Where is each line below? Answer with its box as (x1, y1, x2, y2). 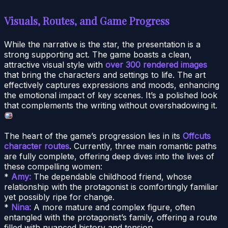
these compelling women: (4, 161, 102, 172)
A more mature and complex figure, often (31, 202, 195, 212)
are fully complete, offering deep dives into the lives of (4, 151, 214, 161)
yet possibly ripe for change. (4, 191, 115, 202)
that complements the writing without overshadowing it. (4, 100, 217, 110)
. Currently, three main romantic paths (69, 140, 217, 151)
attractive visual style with (4, 59, 105, 70)
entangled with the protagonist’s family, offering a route (4, 212, 217, 222)
